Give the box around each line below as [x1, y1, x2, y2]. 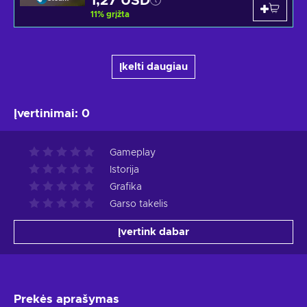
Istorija [110, 165, 139, 175]
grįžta [106, 10, 130, 19]
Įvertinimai [14, 108, 75, 120]
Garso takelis [110, 199, 168, 210]
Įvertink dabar [118, 227, 189, 238]
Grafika [110, 182, 142, 193]
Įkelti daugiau [119, 62, 188, 73]
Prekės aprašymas [14, 293, 119, 306]
